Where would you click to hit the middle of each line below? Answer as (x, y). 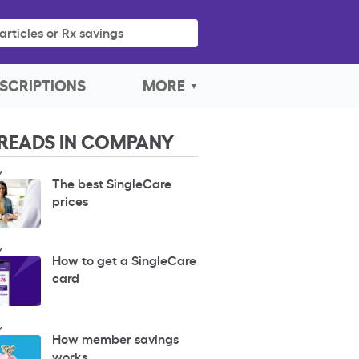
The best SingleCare (111, 183)
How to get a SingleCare (124, 259)
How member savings (115, 338)
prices (70, 200)
